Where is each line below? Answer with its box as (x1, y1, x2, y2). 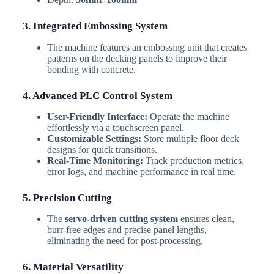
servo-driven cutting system (64, 213, 178, 224)
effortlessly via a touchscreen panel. (46, 122, 184, 133)
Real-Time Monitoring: (46, 155, 143, 166)
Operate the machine (147, 111, 229, 122)
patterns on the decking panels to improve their (46, 53, 227, 64)
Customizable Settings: (46, 133, 141, 144)
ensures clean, (177, 213, 234, 224)
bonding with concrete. (46, 64, 136, 75)
